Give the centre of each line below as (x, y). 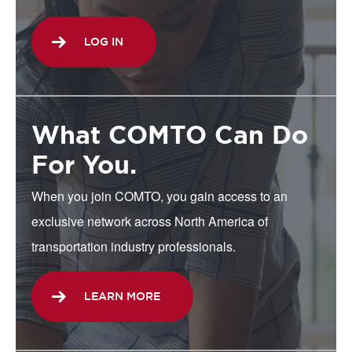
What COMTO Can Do (170, 135)
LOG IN (104, 42)
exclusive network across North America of (150, 221)
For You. (84, 165)
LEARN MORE (122, 296)
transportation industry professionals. (134, 246)
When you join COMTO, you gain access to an (159, 196)
